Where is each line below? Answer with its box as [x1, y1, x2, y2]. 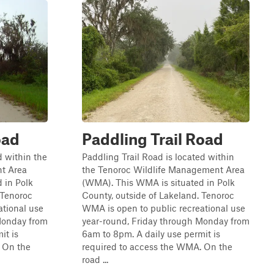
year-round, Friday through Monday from [82, 215, 250, 226]
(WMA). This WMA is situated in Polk [82, 177, 235, 188]
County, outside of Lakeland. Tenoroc [82, 190, 234, 201]
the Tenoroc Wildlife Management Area [82, 164, 245, 175]
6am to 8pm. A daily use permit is [82, 228, 220, 239]
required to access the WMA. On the [82, 241, 232, 252]
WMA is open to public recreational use [82, 202, 245, 213]
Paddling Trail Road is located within [82, 151, 234, 162]
